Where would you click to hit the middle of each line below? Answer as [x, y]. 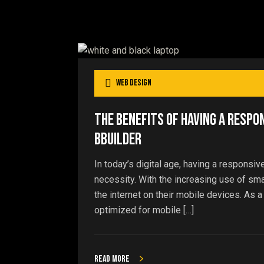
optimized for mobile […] [144, 210]
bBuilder [118, 139]
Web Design [134, 83]
